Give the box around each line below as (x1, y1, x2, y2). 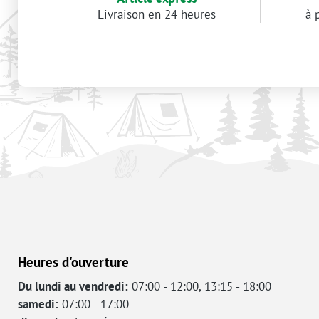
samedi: (18, 296, 58, 312)
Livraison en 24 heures (97, 6, 216, 22)
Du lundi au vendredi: (18, 278, 128, 294)
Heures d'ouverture (18, 253, 129, 271)
